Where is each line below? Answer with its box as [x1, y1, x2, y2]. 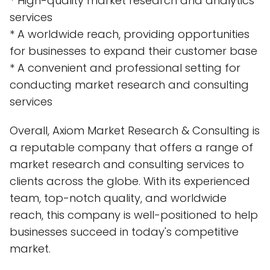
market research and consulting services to [10, 157, 244, 172]
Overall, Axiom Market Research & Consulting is [10, 123, 260, 138]
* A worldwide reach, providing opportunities [10, 27, 250, 42]
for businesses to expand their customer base [10, 43, 257, 58]
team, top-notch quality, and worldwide [10, 190, 227, 206]
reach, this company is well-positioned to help [10, 207, 258, 222]
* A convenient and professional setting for [10, 60, 240, 75]
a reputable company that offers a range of [10, 140, 253, 155]
